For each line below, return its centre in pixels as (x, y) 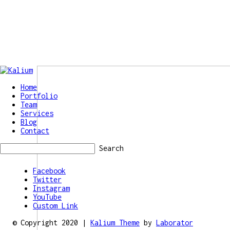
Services (37, 113)
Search (111, 148)
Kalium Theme (115, 223)
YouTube (47, 197)
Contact (35, 131)
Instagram (51, 188)
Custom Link (55, 206)
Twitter (47, 179)
